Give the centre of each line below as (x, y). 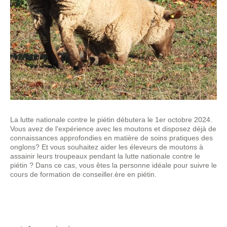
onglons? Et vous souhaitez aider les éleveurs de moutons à (107, 147)
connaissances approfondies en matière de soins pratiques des (111, 138)
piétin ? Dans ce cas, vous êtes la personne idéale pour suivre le (113, 165)
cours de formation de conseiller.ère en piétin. (83, 174)
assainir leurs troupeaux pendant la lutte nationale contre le (105, 156)
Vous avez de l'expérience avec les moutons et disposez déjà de (113, 129)
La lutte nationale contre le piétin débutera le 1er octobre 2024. (111, 120)
